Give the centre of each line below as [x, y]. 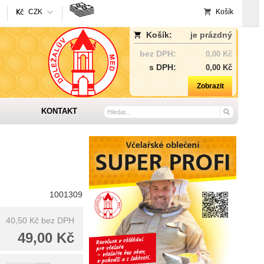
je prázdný [211, 35]
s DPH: [163, 67]
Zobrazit [210, 86]
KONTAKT [59, 111]
